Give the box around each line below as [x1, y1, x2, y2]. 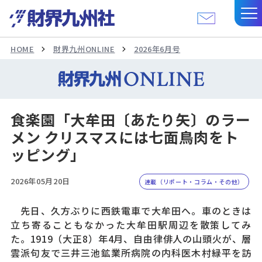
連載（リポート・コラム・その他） [144, 177, 244, 186]
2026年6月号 [134, 43, 181, 55]
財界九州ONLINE [53, 43, 115, 55]
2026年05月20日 [10, 175, 70, 187]
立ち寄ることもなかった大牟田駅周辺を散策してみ [10, 217, 252, 232]
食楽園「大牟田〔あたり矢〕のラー [10, 108, 251, 130]
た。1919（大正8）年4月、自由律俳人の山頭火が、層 [10, 231, 252, 246]
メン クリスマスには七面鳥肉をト [10, 126, 239, 147]
